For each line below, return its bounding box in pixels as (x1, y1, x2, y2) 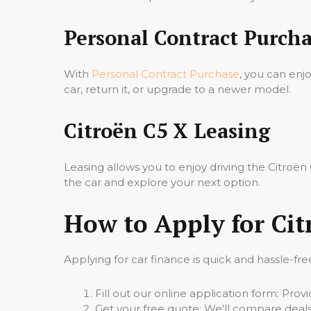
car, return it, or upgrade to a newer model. (64, 82, 291, 96)
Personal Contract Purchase (92, 67, 239, 81)
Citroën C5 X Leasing (64, 117, 270, 144)
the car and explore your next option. (64, 175, 260, 189)
